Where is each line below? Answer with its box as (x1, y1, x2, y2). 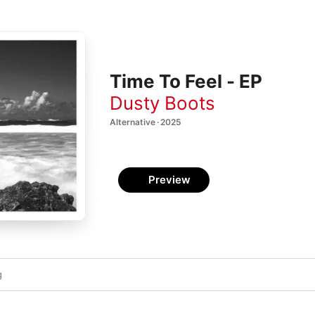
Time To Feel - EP (110, 70, 262, 93)
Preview (148, 173, 191, 186)
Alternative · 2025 (110, 116, 181, 127)
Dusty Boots (110, 91, 215, 114)
